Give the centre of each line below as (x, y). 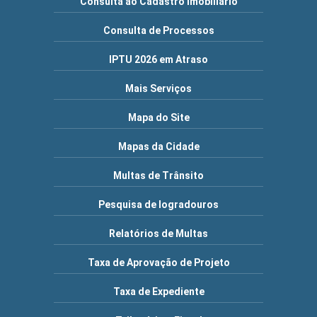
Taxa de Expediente (158, 292)
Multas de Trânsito (158, 175)
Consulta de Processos (158, 30)
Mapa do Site (158, 117)
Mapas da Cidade (158, 146)
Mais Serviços (158, 88)
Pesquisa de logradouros (158, 204)
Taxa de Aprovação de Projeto (158, 263)
